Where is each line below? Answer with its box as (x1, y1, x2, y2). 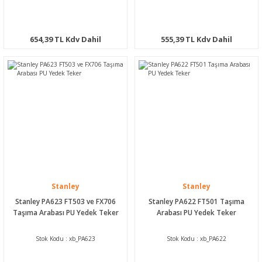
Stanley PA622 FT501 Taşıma (149, 196, 244, 206)
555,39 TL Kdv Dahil (161, 33, 232, 44)
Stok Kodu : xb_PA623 (36, 234, 95, 243)
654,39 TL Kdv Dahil (30, 33, 101, 44)
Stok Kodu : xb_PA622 (167, 234, 226, 243)
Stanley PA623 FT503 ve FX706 (15, 196, 116, 206)
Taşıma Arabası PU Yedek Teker (12, 207, 119, 217)
